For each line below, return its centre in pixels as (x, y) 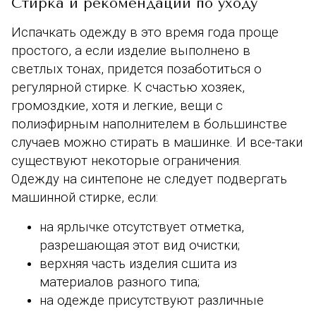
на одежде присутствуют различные (152, 300)
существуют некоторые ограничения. (127, 160)
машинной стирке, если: (85, 197)
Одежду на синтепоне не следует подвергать (149, 179)
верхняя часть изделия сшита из (138, 263)
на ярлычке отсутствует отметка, (142, 227)
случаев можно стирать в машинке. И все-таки (157, 142)
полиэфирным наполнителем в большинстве (149, 124)
